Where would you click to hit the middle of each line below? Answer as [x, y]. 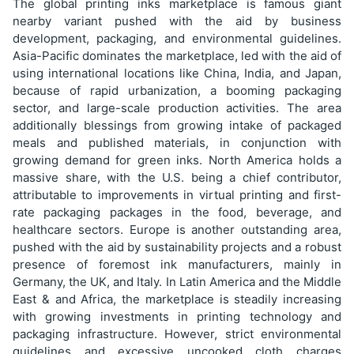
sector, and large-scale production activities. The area [177, 107]
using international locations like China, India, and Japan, [177, 73]
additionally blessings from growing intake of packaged [177, 125]
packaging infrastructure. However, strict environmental [177, 333]
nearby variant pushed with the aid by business [177, 21]
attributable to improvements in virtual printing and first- [177, 194]
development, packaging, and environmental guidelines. [177, 38]
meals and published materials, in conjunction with [177, 142]
